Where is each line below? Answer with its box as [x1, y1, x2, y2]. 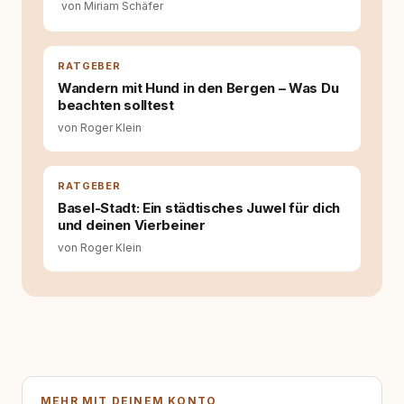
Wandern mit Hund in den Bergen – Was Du [58, 79, 339, 96]
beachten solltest [58, 96, 174, 114]
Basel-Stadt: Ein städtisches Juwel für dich [58, 199, 341, 216]
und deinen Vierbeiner [58, 216, 206, 234]
